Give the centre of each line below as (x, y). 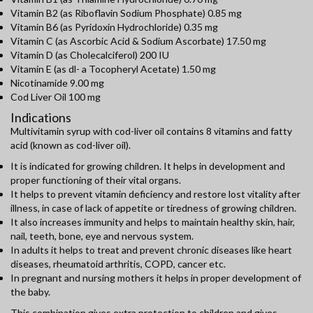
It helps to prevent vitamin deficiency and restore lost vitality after (155, 194)
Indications (41, 118)
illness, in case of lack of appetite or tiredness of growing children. (153, 208)
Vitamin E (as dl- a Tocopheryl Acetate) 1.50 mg (113, 69)
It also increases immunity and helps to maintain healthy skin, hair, (153, 222)
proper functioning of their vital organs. (96, 180)
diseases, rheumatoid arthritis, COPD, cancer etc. (118, 264)
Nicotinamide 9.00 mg (57, 83)
